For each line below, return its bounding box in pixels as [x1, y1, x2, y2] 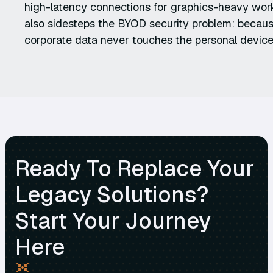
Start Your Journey [15, 207, 211, 236]
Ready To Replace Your [15, 154, 254, 183]
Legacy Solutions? [15, 180, 209, 210]
